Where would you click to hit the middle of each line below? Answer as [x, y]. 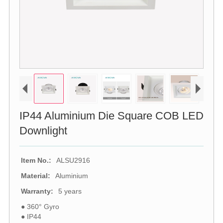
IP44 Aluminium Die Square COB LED [111, 115]
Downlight [43, 130]
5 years [70, 191]
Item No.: [36, 160]
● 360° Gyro [40, 206]
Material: [35, 175]
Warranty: [37, 191]
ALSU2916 [73, 160]
